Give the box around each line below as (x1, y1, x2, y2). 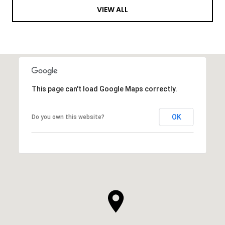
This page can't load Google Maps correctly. (31, 84, 177, 93)
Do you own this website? (31, 113, 104, 121)
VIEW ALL (97, 5, 128, 15)
